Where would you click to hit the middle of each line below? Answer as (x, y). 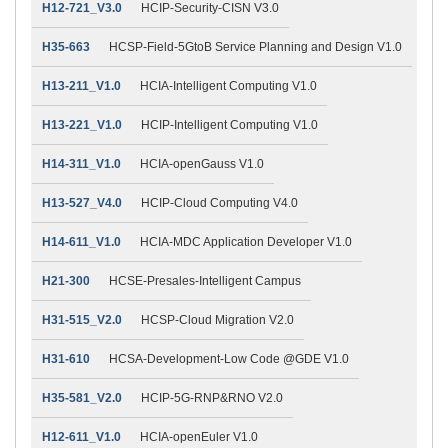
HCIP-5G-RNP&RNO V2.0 (212, 397)
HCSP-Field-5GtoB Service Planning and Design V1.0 (255, 46)
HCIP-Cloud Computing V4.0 (219, 202)
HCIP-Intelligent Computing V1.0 (229, 124)
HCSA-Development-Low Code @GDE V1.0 (229, 358)
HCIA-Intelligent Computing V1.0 (228, 85)
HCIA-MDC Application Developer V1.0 (246, 241)
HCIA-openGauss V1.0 (202, 163)
